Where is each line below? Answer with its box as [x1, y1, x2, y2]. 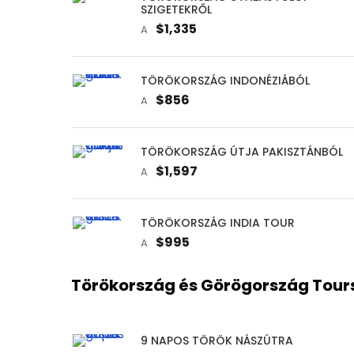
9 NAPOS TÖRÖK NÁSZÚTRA [141, 332, 293, 348]
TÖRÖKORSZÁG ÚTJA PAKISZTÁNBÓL [141, 143, 343, 160]
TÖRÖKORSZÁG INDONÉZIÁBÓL [141, 72, 310, 88]
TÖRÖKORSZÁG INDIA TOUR [141, 214, 295, 231]
